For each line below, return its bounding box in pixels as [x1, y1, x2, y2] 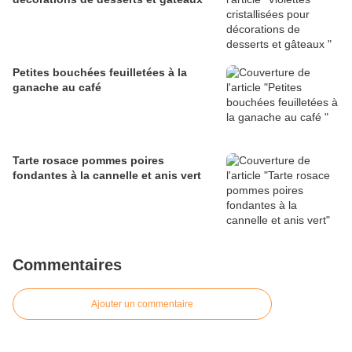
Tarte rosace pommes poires [13, 154, 82, 167]
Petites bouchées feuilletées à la [13, 66, 178, 79]
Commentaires [13, 256, 122, 274]
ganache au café [13, 81, 101, 94]
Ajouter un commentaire [91, 299, 193, 310]
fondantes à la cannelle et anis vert [80, 169, 201, 182]
